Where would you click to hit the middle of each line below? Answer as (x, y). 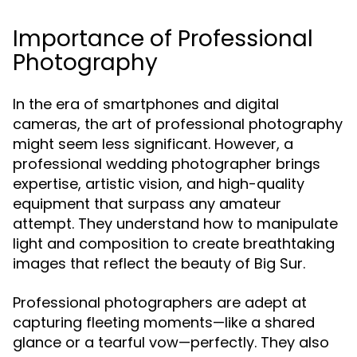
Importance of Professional (163, 39)
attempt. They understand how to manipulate (175, 224)
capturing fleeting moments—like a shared (164, 322)
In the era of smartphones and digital (146, 104)
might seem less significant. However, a (153, 144)
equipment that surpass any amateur (147, 204)
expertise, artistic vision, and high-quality (159, 184)
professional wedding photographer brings (167, 164)
